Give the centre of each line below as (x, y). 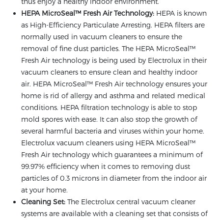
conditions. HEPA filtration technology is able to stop (109, 108)
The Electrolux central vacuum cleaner (130, 202)
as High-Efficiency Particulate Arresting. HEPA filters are (113, 25)
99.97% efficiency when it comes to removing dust (106, 166)
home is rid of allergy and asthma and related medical (113, 96)
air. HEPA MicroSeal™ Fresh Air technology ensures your (114, 84)
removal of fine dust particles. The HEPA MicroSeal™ (108, 49)
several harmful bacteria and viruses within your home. (113, 131)
